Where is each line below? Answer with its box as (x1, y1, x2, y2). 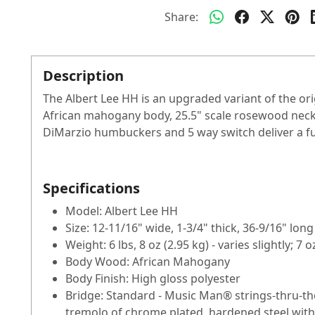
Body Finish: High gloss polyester (65, 271, 240, 287)
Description (43, 66, 124, 86)
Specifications (43, 179, 140, 198)
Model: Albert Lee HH (65, 203, 178, 219)
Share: (165, 9, 198, 25)
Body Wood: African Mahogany (65, 254, 230, 270)
